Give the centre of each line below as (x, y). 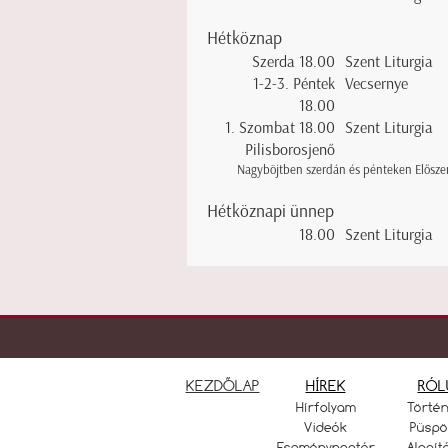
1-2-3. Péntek (294, 83)
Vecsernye (376, 83)
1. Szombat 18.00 (280, 127)
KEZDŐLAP (222, 385)
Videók (325, 426)
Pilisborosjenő (290, 149)
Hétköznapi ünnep (270, 211)
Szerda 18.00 (293, 61)
